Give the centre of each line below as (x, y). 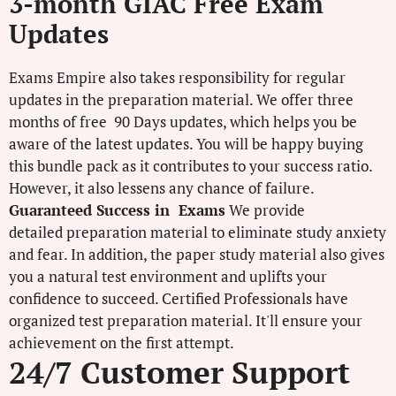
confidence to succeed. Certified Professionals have (179, 298)
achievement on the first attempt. (122, 342)
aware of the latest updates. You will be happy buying (186, 143)
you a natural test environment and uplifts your (168, 276)
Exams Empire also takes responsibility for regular (177, 77)
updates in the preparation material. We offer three (181, 99)
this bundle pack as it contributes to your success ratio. (190, 165)
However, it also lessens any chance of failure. (161, 187)
